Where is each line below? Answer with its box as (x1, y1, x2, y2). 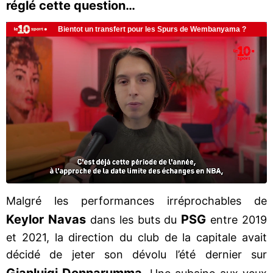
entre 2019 (206, 213, 267, 226)
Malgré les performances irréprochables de (6, 194, 267, 207)
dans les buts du (85, 213, 182, 226)
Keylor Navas (6, 211, 86, 227)
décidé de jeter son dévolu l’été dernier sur (6, 247, 267, 261)
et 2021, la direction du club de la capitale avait (6, 230, 267, 244)
